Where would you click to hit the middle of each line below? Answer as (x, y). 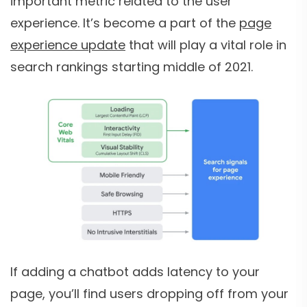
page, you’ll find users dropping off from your (149, 294)
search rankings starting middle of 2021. (133, 67)
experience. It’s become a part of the (125, 23)
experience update (68, 45)
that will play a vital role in (206, 45)
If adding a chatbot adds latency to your (135, 272)
